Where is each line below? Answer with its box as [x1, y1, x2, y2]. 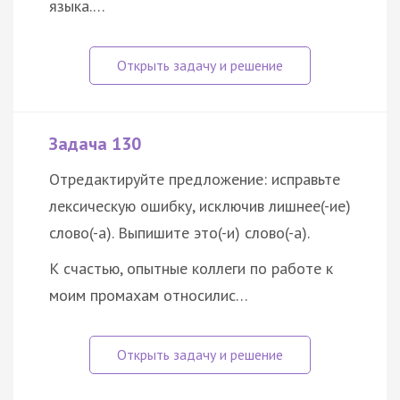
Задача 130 [49, 132, 141, 156]
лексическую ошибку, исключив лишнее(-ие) [49, 196, 351, 217]
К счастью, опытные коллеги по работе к [49, 258, 333, 279]
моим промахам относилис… [49, 285, 248, 306]
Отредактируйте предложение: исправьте [49, 169, 340, 190]
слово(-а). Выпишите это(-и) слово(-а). [49, 222, 310, 244]
